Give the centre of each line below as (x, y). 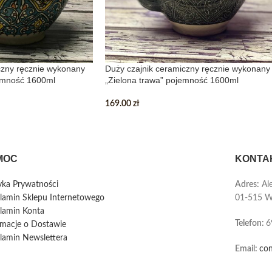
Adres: (247, 185)
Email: (247, 249)
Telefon (248, 223)
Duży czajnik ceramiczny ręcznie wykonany (188, 69)
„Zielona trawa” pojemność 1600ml (172, 80)
